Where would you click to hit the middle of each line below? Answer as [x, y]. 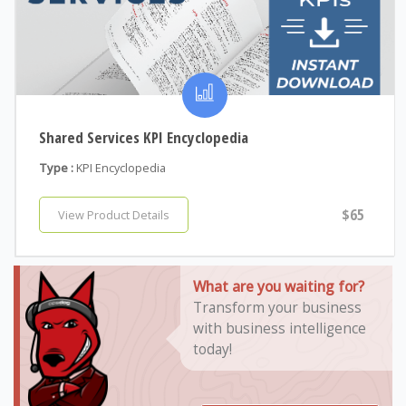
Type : [56, 167]
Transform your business [278, 307]
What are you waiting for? [279, 286]
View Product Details [113, 214]
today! [213, 348]
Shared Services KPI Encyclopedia [143, 137]
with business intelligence [280, 328]
